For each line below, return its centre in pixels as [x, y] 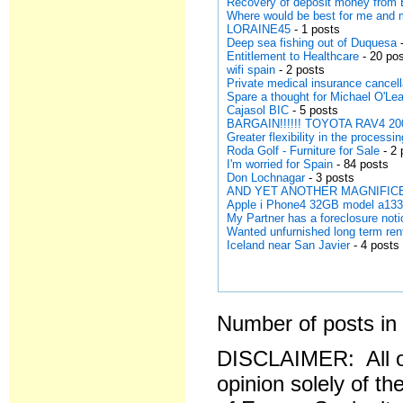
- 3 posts [330, 178]
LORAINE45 [259, 29]
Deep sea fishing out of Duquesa [312, 43]
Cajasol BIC [258, 110]
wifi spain [251, 70]
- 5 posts [314, 110]
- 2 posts [300, 70]
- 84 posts [361, 164]
